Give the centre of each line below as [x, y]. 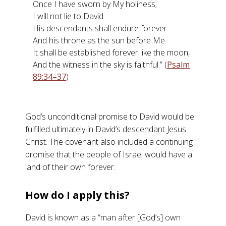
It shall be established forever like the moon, [111, 52]
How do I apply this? [77, 195]
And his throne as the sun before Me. [100, 40]
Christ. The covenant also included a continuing [109, 142]
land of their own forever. [71, 167]
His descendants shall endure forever [100, 28]
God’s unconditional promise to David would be [110, 117]
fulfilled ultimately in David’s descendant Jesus [106, 129]
